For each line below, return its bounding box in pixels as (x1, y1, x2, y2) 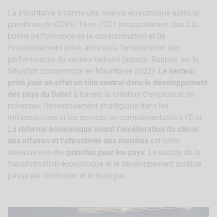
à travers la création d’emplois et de (73, 90, 194, 99)
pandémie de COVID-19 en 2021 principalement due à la (8, 20, 198, 30)
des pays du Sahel (8, 90, 73, 99)
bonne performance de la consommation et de (8, 31, 165, 41)
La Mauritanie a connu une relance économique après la (8, 8, 199, 18)
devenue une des (8, 148, 67, 157)
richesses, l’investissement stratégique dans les (8, 101, 169, 111)
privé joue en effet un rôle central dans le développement (8, 78, 207, 88)
